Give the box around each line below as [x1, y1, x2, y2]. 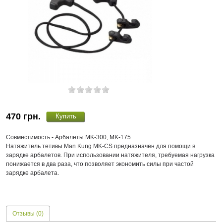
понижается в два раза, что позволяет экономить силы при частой [6, 160, 194, 167]
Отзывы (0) [12, 210, 44, 217]
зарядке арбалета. [6, 169, 59, 176]
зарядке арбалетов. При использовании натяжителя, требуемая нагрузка [6, 151, 215, 159]
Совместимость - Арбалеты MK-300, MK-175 [6, 133, 131, 141]
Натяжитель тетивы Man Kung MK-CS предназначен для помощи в [6, 142, 195, 150]
